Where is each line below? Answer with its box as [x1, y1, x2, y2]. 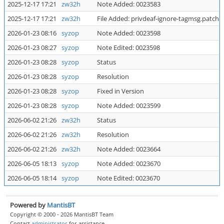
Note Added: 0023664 [97, 144, 160, 153]
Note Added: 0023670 [97, 159, 160, 168]
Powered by [10, 200, 47, 209]
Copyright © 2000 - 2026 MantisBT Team [10, 210, 113, 218]
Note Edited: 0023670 [97, 173, 160, 182]
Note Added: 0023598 [97, 28, 160, 37]
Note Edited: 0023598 [97, 43, 160, 52]
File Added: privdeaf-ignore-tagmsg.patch [97, 14, 219, 23]
